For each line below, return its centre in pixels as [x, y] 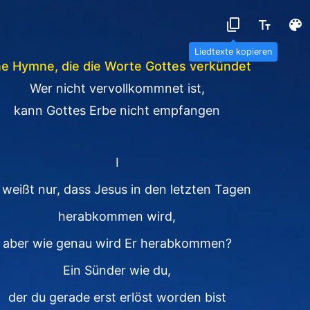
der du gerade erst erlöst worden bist [117, 297]
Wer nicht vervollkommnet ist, [117, 88]
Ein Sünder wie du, [117, 270]
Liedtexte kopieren [233, 52]
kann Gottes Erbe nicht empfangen [117, 110]
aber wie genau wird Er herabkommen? [117, 243]
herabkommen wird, [117, 216]
